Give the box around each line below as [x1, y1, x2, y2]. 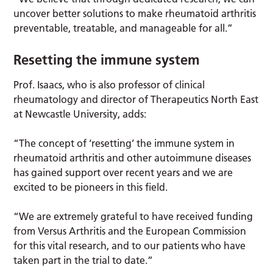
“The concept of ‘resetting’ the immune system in [13, 136, 235, 149]
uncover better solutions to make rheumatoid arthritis [13, 7, 257, 19]
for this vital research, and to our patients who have [13, 239, 246, 252]
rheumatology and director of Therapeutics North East [13, 93, 259, 105]
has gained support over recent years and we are [13, 166, 233, 179]
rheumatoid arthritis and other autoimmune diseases [13, 151, 252, 164]
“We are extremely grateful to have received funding [13, 210, 253, 222]
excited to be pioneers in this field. [13, 180, 171, 193]
